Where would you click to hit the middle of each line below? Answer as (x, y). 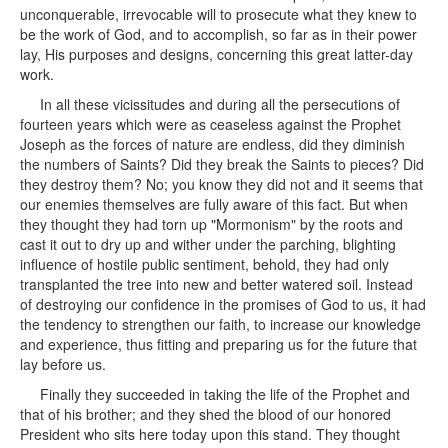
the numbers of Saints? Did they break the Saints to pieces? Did (222, 164)
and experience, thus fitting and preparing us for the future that (218, 344)
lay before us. (63, 364)
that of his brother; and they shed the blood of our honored (205, 414)
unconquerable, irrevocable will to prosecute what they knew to (218, 14)
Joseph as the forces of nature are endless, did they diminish (212, 144)
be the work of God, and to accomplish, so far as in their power (218, 34)
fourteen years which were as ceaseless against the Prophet (210, 124)
